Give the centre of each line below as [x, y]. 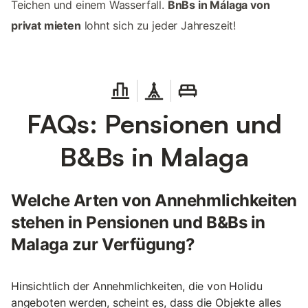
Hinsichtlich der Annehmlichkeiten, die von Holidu [137, 286]
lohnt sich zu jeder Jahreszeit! [158, 25]
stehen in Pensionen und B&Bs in [138, 222]
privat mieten [46, 25]
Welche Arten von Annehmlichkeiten [154, 200]
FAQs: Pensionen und [154, 123]
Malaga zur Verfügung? [103, 244]
